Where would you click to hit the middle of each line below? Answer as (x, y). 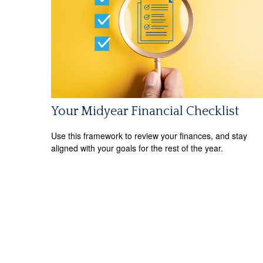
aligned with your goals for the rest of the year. (137, 148)
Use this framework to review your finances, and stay (149, 135)
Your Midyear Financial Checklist (145, 112)
